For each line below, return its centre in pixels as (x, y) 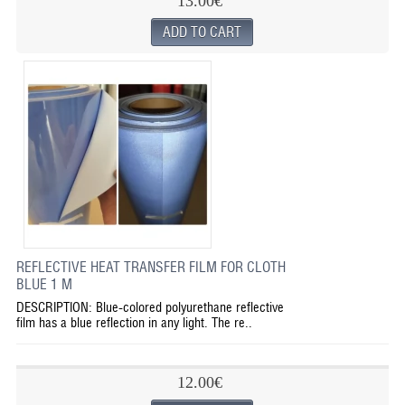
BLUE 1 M (44, 284)
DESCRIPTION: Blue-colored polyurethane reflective (150, 307)
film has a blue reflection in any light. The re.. (134, 322)
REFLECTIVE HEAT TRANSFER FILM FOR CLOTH (151, 267)
